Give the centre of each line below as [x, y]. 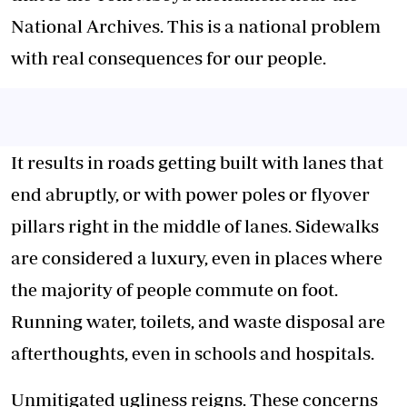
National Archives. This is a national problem [196, 26]
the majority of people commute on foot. [174, 289]
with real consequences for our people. [169, 58]
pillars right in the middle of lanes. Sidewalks [195, 226]
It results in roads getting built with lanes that [197, 162]
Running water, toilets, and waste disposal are [198, 321]
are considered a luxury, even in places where [197, 258]
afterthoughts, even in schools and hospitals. [193, 353]
